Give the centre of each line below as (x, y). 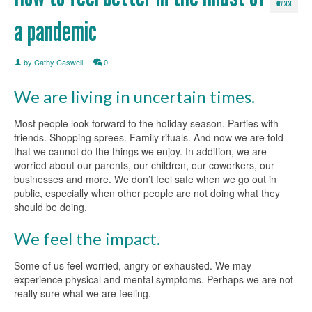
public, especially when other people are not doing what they (147, 193)
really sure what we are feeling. (83, 293)
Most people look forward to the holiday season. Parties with (146, 123)
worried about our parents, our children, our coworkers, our (144, 165)
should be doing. (50, 206)
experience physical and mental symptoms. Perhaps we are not (154, 279)
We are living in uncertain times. (134, 96)
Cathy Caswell (58, 62)
